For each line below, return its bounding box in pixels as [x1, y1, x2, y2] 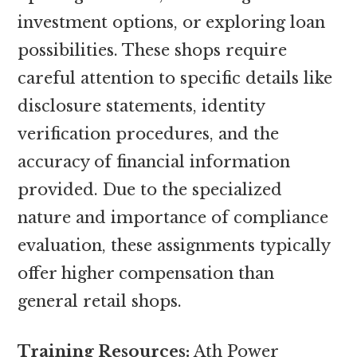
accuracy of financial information [18, 151, 291, 171]
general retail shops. [18, 291, 182, 311]
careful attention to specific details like [18, 68, 333, 88]
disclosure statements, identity [18, 96, 265, 116]
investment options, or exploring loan [18, 12, 326, 32]
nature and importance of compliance [18, 207, 329, 227]
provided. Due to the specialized [18, 179, 283, 199]
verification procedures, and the [18, 124, 280, 143]
